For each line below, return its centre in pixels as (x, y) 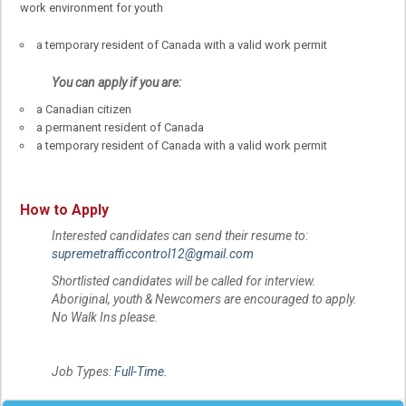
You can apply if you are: (116, 83)
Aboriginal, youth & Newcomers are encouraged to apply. (204, 299)
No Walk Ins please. (105, 317)
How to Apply (64, 209)
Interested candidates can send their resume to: (180, 235)
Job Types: (83, 371)
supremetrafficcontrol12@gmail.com (153, 253)
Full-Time (139, 371)
